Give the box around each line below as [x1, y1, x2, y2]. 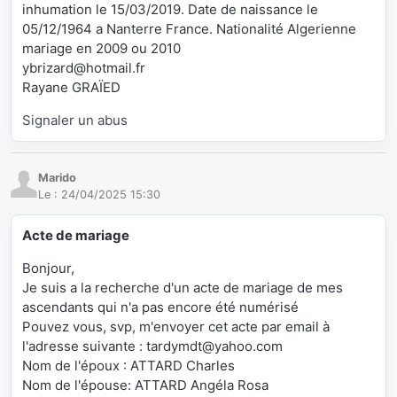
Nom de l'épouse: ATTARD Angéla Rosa [22, 377, 269, 394]
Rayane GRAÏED [22, 79, 121, 97]
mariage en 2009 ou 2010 [22, 40, 181, 58]
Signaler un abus [22, 112, 128, 129]
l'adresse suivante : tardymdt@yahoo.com [22, 338, 283, 355]
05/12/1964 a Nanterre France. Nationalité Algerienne [22, 20, 356, 38]
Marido [38, 170, 76, 184]
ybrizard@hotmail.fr [22, 59, 145, 77]
